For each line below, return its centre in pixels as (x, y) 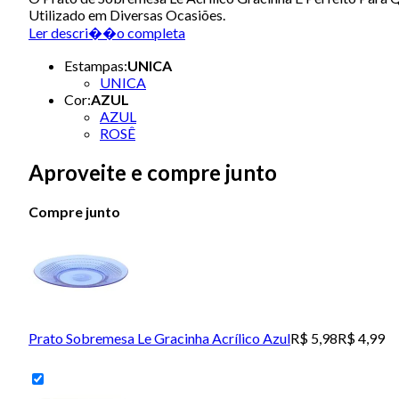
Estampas (94, 65)
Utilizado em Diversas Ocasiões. (127, 14)
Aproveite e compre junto (153, 172)
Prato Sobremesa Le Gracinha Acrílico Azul (159, 338)
